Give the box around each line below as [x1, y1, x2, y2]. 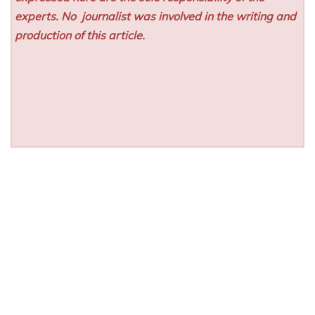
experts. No [15, 9, 79, 24]
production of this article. [15, 28, 146, 43]
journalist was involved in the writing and [79, 9, 297, 24]
